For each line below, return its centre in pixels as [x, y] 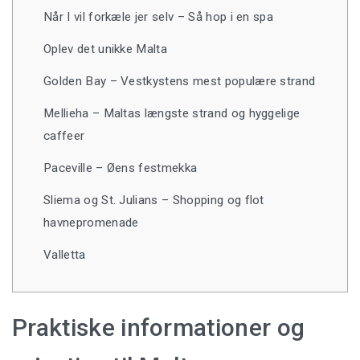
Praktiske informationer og [159, 328]
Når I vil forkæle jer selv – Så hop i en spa [159, 17]
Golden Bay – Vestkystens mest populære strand [180, 82]
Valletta [65, 255]
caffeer [64, 136]
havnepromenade [91, 223]
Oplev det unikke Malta [106, 49]
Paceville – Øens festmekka [121, 168]
